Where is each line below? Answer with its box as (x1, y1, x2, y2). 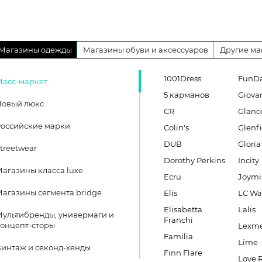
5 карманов (164, 90, 209, 99)
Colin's (164, 123, 189, 132)
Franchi (164, 215, 193, 225)
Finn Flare (164, 248, 202, 257)
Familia (164, 232, 193, 241)
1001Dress (164, 74, 201, 83)
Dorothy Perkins (164, 156, 225, 165)
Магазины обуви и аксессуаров (83, 45, 208, 54)
